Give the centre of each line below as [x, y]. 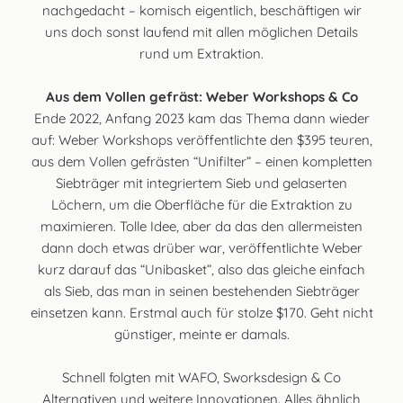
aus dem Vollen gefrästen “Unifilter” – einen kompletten [201, 161]
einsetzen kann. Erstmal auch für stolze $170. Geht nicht [201, 312]
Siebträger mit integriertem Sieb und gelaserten [201, 183]
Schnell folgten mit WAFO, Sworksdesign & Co [201, 377]
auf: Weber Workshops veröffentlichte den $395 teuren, [201, 139]
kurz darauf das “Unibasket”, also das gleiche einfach [201, 269]
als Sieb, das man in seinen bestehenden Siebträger [201, 291]
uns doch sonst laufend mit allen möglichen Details [201, 31]
